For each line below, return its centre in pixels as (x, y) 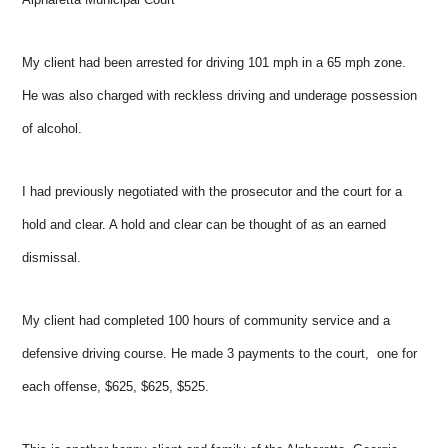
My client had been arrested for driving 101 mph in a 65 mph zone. (214, 62)
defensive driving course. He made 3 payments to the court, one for (220, 353)
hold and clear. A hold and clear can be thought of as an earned (204, 224)
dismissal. (52, 257)
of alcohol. (52, 128)
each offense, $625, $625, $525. (116, 386)
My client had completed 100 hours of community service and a (206, 320)
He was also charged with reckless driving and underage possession (220, 95)
